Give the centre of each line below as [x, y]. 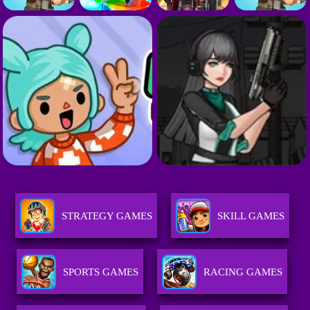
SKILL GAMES [250, 216]
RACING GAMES [243, 272]
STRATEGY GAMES [107, 216]
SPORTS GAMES [101, 272]
